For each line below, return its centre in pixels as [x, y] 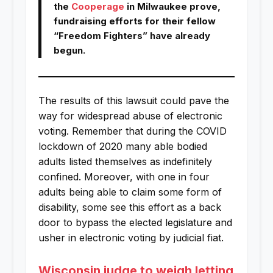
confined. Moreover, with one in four [124, 176]
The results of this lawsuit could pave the [133, 100]
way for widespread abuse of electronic [130, 115]
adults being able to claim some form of [130, 192]
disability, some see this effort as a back [129, 207]
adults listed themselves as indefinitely [125, 161]
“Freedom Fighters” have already [132, 36]
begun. [69, 51]
